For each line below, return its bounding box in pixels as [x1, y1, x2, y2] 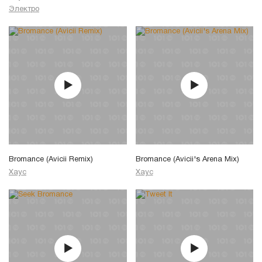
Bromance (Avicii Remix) [9, 156, 93, 164]
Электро [9, 6, 39, 13]
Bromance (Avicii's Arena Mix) [135, 156, 239, 164]
